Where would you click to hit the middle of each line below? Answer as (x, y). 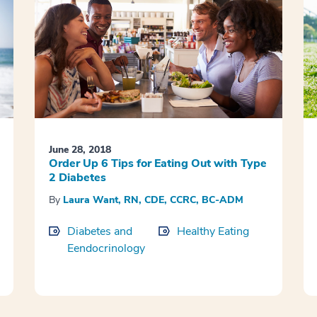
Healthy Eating (213, 232)
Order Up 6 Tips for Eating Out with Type (157, 164)
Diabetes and (99, 232)
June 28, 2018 (80, 150)
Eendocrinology (106, 249)
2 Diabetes (77, 178)
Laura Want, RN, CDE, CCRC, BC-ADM (153, 200)
